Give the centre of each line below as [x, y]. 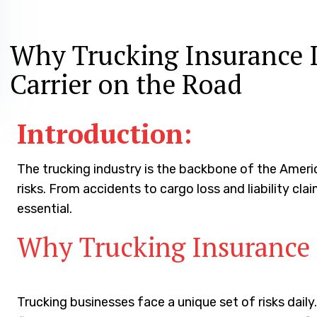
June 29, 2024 [56, 27]
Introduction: [105, 134]
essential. [45, 209]
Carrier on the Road [126, 85]
